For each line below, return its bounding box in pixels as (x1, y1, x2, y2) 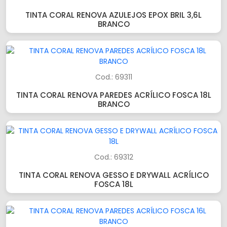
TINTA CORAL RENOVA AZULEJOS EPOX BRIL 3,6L (25, 10, 202, 20)
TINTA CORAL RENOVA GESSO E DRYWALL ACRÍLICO (18, 170, 209, 180)
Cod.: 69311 (95, 72, 132, 82)
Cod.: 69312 (94, 152, 133, 162)
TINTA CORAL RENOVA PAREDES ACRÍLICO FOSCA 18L (16, 90, 211, 100)
